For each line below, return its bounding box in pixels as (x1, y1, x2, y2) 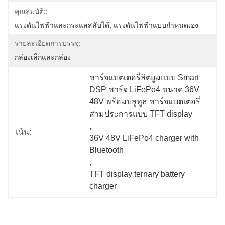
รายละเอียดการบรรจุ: (15, 39, 81, 47)
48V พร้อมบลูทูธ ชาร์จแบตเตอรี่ (89, 97, 201, 106)
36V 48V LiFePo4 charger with (89, 134, 199, 142)
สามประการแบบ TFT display (89, 109, 193, 118)
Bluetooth (89, 146, 124, 154)
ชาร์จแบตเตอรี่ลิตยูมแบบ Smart (89, 73, 199, 82)
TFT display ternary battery (89, 170, 185, 178)
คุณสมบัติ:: (15, 7, 48, 15)
